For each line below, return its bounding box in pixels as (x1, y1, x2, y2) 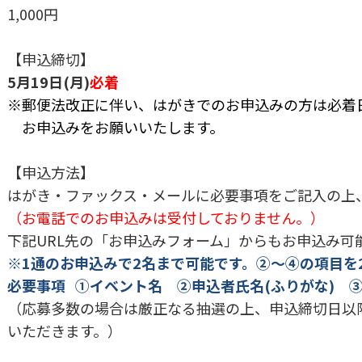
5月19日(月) (7, 70, 90, 92)
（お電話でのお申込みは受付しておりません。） (7, 206, 325, 228)
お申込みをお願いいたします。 (7, 116, 224, 137)
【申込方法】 (7, 161, 95, 183)
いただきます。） (7, 319, 122, 341)
